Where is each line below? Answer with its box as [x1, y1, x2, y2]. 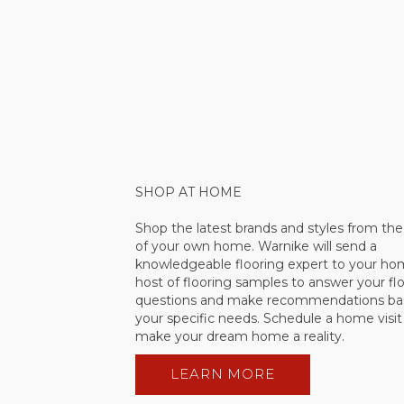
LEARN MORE [170, 365, 275, 383]
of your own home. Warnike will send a [135, 237, 377, 254]
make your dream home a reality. [135, 327, 344, 344]
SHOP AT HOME [135, 183, 242, 200]
